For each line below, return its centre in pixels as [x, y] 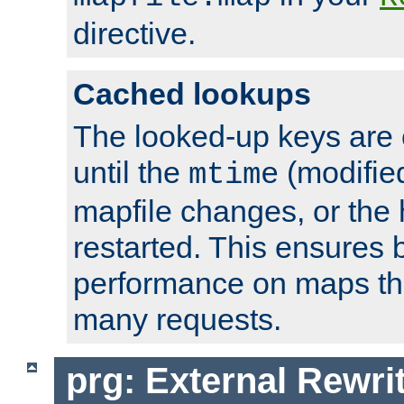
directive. [134, 34]
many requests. [177, 320]
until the [131, 173]
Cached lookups [192, 94]
